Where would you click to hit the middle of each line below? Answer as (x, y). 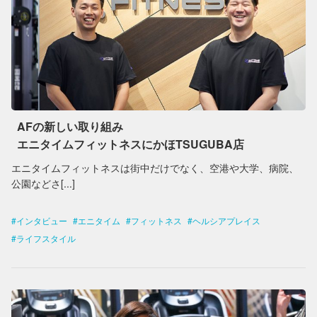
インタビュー (42, 220)
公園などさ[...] (43, 183)
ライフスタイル (46, 238)
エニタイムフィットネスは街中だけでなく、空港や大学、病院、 (155, 168)
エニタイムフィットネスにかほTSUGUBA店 (131, 144)
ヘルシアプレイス (226, 220)
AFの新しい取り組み (70, 126)
